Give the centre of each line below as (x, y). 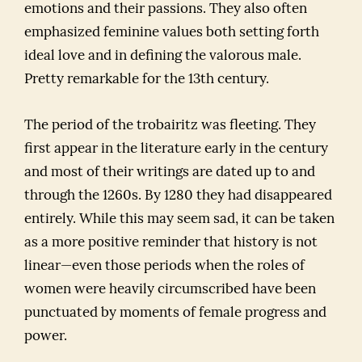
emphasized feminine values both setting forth (172, 33)
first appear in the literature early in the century (176, 149)
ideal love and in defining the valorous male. (163, 56)
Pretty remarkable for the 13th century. (147, 80)
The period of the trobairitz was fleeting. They (170, 126)
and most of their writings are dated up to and (170, 173)
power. (46, 337)
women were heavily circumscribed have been (170, 290)
